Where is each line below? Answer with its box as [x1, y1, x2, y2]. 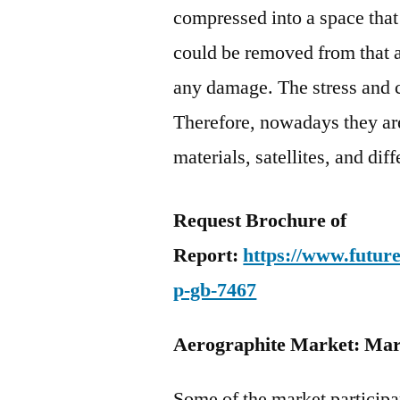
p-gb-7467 [173, 278, 257, 303]
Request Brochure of [173, 208, 347, 233]
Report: [173, 243, 244, 268]
